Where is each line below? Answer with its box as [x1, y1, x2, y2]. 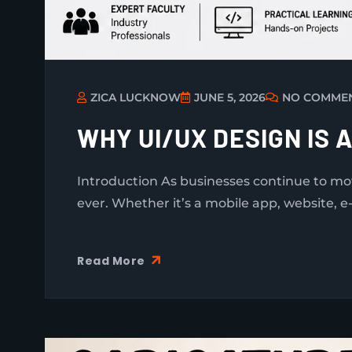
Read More [77, 253, 148, 269]
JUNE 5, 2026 [194, 90, 266, 104]
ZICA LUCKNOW [90, 90, 181, 104]
